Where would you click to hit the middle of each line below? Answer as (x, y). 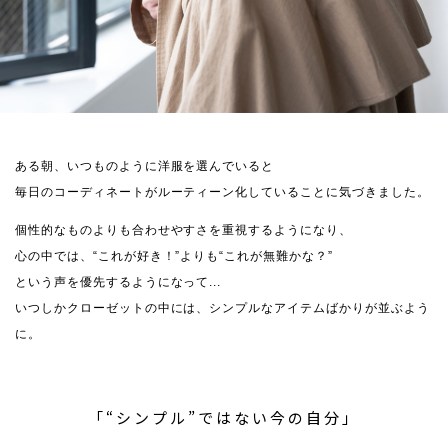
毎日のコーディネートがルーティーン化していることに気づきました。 (222, 191)
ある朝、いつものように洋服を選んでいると (145, 165)
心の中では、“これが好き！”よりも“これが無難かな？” (174, 255)
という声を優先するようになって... (118, 281)
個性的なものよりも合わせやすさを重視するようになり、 (183, 229)
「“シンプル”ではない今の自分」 (224, 417)
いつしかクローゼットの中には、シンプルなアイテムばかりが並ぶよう (222, 307)
